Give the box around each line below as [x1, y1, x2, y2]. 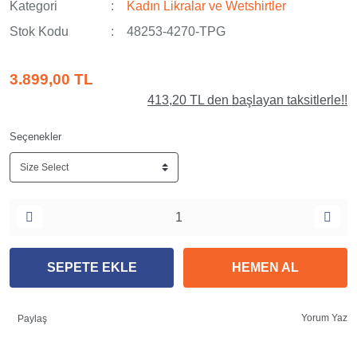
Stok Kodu [10, 25, 69, 38]
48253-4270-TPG [127, 25, 226, 38]
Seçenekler [10, 131, 61, 143]
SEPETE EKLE [46, 261, 137, 274]
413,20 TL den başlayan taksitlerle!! [147, 93, 347, 107]
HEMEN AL [232, 261, 299, 274]
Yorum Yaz [301, 312, 347, 324]
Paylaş [18, 312, 47, 324]
